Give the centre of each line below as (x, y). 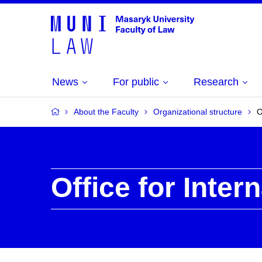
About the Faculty (106, 112)
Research (216, 82)
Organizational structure (198, 112)
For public (136, 82)
